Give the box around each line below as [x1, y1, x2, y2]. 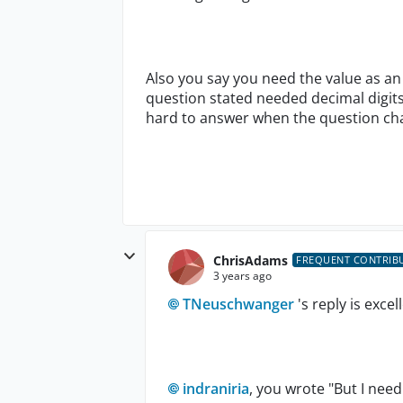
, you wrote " [249, 379, 334, 399]
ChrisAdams [213, 251, 288, 269]
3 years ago [213, 267, 272, 283]
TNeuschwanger [183, 294, 294, 314]
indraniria [183, 379, 249, 399]
